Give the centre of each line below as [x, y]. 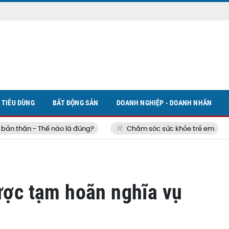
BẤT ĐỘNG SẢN [76, 103]
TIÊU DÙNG [18, 103]
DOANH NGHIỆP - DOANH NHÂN [164, 103]
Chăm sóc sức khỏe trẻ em [153, 129]
